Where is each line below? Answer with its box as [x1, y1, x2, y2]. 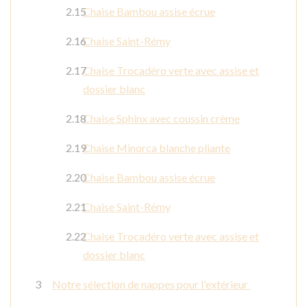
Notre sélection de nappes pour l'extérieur [52, 278, 250, 291]
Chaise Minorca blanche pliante [83, 141, 230, 155]
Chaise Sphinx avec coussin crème [83, 112, 240, 125]
